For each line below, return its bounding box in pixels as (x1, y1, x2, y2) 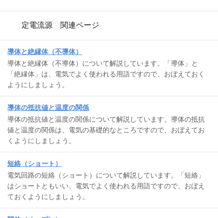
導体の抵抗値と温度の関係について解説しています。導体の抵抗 (7, 115, 205, 123)
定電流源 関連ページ (21, 21, 100, 30)
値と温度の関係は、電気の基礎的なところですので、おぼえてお (7, 126, 205, 134)
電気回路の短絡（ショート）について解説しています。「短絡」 (7, 171, 205, 179)
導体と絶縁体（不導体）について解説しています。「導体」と (7, 59, 198, 67)
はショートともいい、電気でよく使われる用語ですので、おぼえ (7, 182, 205, 190)
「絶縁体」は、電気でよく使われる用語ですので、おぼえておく (7, 70, 205, 78)
